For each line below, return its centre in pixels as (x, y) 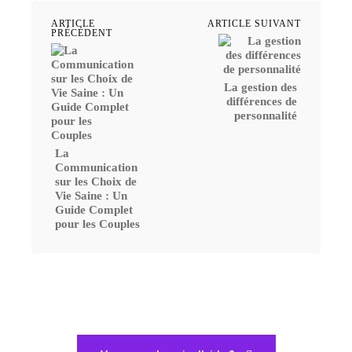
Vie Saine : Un (91, 195)
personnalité (265, 115)
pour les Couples (97, 224)
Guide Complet (94, 209)
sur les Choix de (96, 181)
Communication (96, 167)
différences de (261, 101)
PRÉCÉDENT (82, 33)
